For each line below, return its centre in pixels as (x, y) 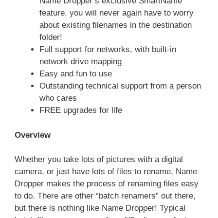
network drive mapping (81, 62)
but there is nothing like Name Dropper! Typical (100, 208)
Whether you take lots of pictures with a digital (99, 159)
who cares (58, 98)
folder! (51, 37)
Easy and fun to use (76, 74)
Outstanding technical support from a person (120, 86)
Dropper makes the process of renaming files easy (107, 184)
